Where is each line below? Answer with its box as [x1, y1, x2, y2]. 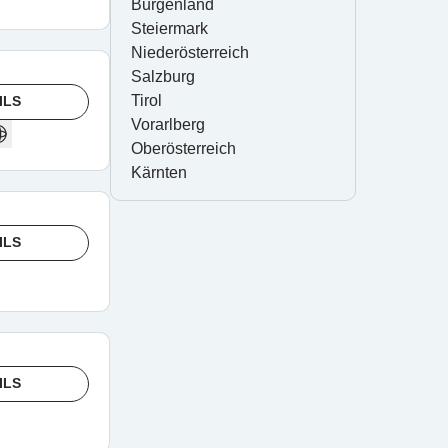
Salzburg [130, 68, 195, 85]
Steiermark [130, 20, 208, 37]
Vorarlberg [130, 116, 205, 133]
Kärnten [130, 164, 187, 181]
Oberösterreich [130, 140, 236, 157]
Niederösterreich [130, 44, 249, 61]
